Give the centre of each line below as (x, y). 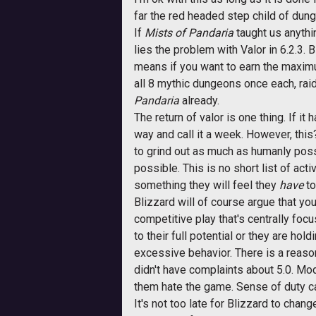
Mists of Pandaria (189, 33)
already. (199, 101)
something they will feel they (207, 185)
